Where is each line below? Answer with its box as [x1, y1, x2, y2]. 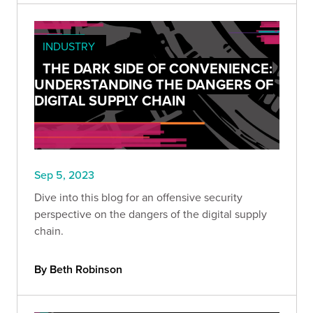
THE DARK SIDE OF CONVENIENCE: [43, 58, 272, 79]
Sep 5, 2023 [34, 167, 94, 183]
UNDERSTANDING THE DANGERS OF [34, 74, 273, 95]
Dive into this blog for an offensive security [34, 189, 242, 205]
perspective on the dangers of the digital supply [34, 206, 267, 222]
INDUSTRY [43, 38, 95, 54]
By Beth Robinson [34, 261, 122, 278]
